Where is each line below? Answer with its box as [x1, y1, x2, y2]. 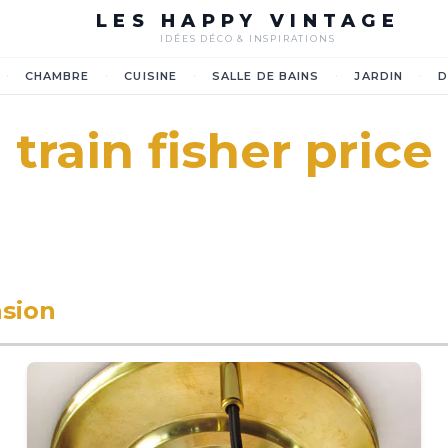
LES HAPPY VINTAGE [95, 10, 401, 32]
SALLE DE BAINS [212, 69, 320, 83]
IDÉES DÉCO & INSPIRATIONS [160, 33, 336, 44]
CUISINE [124, 69, 178, 83]
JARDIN [354, 69, 404, 83]
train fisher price [15, 122, 433, 180]
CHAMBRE [24, 69, 90, 83]
